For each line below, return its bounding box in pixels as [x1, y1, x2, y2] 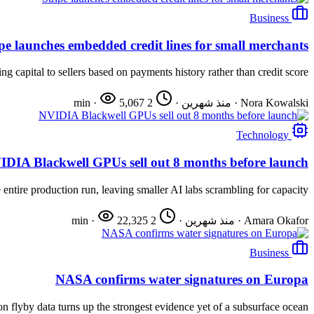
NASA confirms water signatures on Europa [55, 272, 308, 287]
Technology [236, 129, 289, 142]
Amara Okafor [244, 214, 308, 226]
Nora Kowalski [240, 97, 308, 109]
